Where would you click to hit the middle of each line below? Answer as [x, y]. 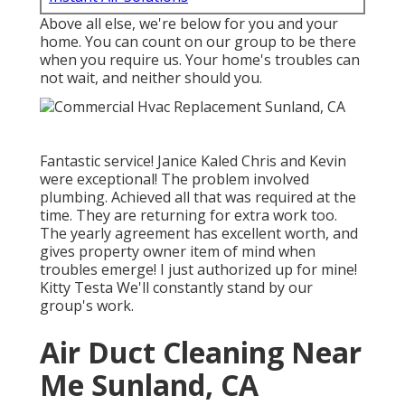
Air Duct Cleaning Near [201, 352]
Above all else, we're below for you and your [189, 24]
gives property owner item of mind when [178, 251]
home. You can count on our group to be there [198, 42]
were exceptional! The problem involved [174, 179]
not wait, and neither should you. [151, 78]
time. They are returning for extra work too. [188, 215]
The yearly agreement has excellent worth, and [199, 233]
